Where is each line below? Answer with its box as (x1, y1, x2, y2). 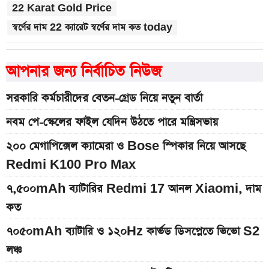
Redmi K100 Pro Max (6, 157, 136, 173)
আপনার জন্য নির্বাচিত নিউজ (6, 61, 162, 83)
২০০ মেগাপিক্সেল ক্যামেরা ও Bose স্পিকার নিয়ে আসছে (6, 139, 246, 154)
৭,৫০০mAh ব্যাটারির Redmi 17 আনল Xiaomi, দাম (6, 181, 261, 197)
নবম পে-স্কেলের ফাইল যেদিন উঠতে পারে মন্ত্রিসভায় (6, 115, 218, 130)
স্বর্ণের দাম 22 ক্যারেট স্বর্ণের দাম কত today (12, 21, 172, 34)
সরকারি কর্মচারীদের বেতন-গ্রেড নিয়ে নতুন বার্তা (6, 91, 202, 106)
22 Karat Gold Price (12, 2, 112, 15)
